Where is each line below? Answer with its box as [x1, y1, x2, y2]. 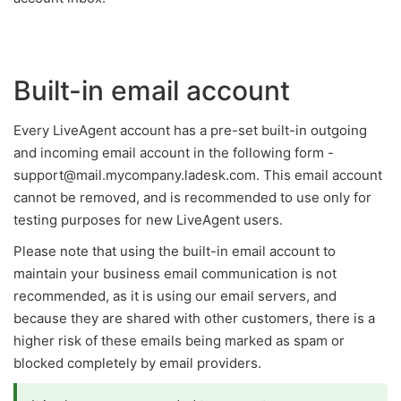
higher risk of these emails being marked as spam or [13, 332, 345, 349]
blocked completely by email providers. [13, 354, 261, 371]
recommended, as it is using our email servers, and [13, 287, 337, 304]
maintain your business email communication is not [13, 265, 337, 282]
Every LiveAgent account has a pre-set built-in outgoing [13, 122, 367, 139]
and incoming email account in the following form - [13, 144, 334, 161]
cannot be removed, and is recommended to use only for [13, 189, 371, 206]
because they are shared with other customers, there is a [13, 310, 375, 327]
